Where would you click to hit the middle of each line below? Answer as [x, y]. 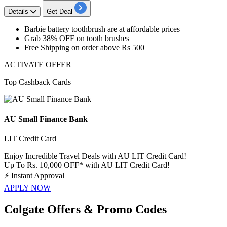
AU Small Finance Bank [46, 119]
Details [18, 11]
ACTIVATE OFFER [38, 64]
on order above [97, 47]
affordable [144, 29]
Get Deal [60, 11]
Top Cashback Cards [37, 82]
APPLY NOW [27, 188]
